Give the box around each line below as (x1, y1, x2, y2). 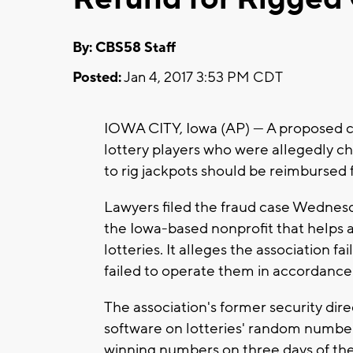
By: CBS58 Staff (72, 38, 176, 57)
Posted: (72, 68, 121, 87)
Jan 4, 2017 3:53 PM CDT (121, 68, 283, 87)
